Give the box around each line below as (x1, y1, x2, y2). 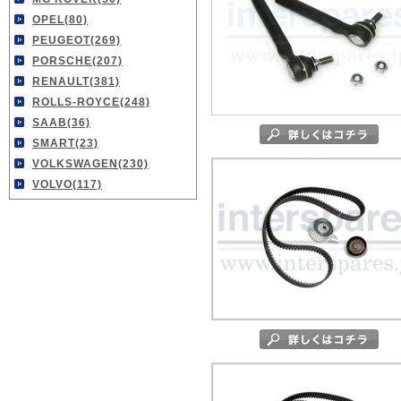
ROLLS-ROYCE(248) (32, 96, 150, 108)
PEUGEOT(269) (32, 34, 121, 47)
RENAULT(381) (32, 75, 120, 88)
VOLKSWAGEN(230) (32, 158, 149, 170)
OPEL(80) (32, 13, 88, 26)
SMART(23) (32, 137, 98, 149)
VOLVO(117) (32, 178, 102, 191)
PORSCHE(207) (32, 55, 123, 67)
